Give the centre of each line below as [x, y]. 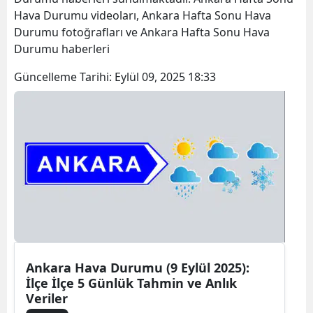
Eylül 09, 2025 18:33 [165, 77]
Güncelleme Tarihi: [64, 77]
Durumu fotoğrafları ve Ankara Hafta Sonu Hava [142, 32]
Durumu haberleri [63, 49]
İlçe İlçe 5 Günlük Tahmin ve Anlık [131, 283]
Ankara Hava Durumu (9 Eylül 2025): [138, 267]
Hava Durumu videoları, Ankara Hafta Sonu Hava [143, 15]
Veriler [47, 298]
